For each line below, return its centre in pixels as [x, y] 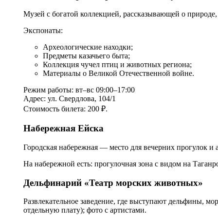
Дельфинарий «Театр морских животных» [113, 182]
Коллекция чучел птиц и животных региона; [117, 65]
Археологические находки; [88, 47]
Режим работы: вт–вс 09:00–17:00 [79, 90]
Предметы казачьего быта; [86, 56]
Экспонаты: [43, 31]
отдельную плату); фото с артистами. [85, 210]
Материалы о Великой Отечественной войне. [118, 73]
